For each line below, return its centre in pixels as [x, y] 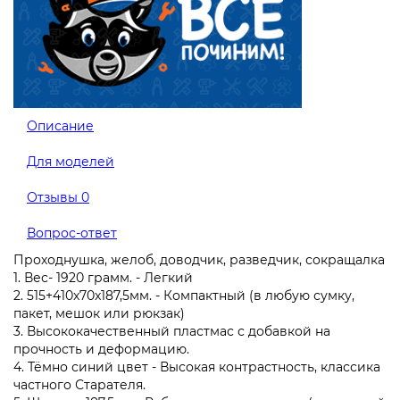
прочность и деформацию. [101, 349]
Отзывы [54, 197]
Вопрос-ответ [72, 233]
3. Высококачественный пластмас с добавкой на [172, 331]
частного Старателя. [79, 384]
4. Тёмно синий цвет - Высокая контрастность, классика [197, 367]
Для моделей [71, 161]
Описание [60, 125]
